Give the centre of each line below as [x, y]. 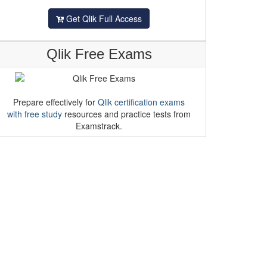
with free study [35, 114]
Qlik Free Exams [99, 54]
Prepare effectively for [55, 102]
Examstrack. [99, 126]
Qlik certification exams [141, 102]
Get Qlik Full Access [103, 18]
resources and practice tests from [126, 114]
